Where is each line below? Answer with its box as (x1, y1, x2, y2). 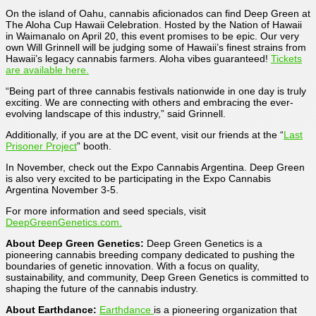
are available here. (6, 63, 89, 75)
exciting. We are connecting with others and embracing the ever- (6, 96, 293, 108)
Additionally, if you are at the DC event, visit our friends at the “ (6, 128, 284, 140)
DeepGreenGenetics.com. (6, 216, 122, 228)
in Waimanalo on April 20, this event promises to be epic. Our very (6, 30, 299, 42)
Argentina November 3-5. (6, 183, 119, 195)
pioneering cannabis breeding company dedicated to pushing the (6, 248, 295, 260)
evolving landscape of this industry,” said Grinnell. (6, 107, 226, 119)
